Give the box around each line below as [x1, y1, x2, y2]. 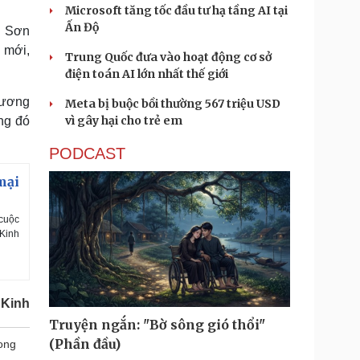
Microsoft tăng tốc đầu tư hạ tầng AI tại [65, 3, 288, 18]
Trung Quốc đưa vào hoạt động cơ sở [65, 50, 272, 64]
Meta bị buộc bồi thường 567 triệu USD [65, 96, 280, 111]
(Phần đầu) [49, 336, 121, 352]
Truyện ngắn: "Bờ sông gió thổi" [49, 317, 265, 333]
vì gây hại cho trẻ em [65, 113, 182, 128]
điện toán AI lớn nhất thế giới [65, 67, 228, 81]
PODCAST [49, 145, 125, 162]
